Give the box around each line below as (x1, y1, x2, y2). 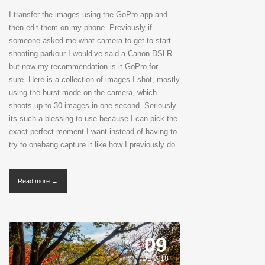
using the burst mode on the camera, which (9, 88, 157, 98)
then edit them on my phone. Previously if (9, 23, 152, 33)
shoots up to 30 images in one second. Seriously (9, 101, 176, 111)
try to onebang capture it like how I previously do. (9, 140, 177, 150)
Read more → (18, 177, 58, 185)
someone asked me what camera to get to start (9, 36, 171, 46)
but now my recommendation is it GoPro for (9, 62, 158, 72)
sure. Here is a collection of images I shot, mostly (9, 75, 180, 85)
